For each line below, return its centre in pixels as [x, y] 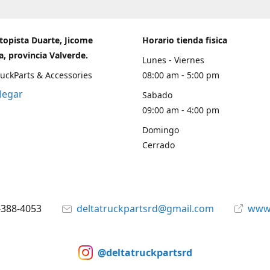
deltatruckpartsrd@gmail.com [145, 209]
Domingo [161, 130]
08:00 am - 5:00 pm [181, 75]
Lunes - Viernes [173, 60]
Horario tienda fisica [185, 40]
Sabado [157, 95]
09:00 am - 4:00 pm [181, 110]
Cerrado [159, 145]
